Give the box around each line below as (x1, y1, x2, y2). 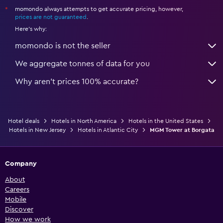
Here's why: (15, 25, 47, 32)
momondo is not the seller (15, 41, 111, 50)
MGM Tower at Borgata (149, 126, 215, 133)
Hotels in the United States (128, 117, 203, 124)
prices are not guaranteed (15, 13, 87, 20)
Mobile (5, 196, 26, 203)
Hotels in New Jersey (8, 126, 66, 133)
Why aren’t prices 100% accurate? (15, 77, 138, 86)
